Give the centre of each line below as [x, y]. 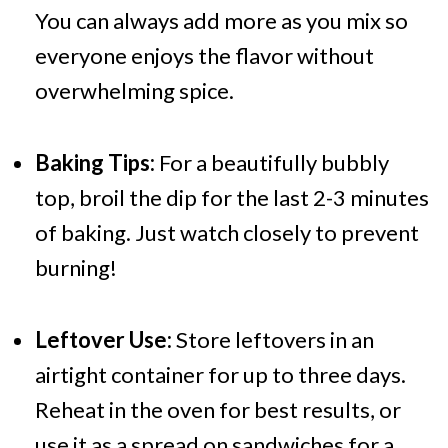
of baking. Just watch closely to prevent [226, 233]
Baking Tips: [94, 163]
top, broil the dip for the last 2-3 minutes [231, 198]
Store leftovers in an [272, 340]
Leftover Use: [103, 340]
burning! [75, 268]
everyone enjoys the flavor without [204, 56]
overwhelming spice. [134, 91]
